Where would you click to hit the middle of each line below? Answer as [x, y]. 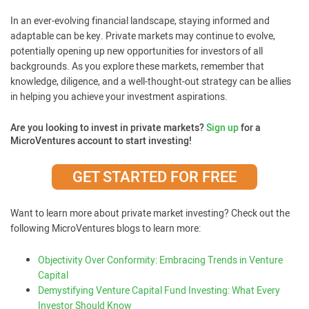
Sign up [222, 128]
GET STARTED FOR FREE [154, 177]
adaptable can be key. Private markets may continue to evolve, [143, 36]
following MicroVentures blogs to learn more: [106, 229]
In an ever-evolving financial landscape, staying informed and [140, 21]
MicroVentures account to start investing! [101, 141]
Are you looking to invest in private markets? [108, 128]
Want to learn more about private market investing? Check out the [150, 213]
